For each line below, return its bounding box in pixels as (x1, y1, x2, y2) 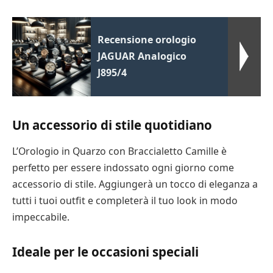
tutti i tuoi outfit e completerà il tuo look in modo (12, 194, 238, 208)
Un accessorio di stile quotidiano (12, 116, 212, 134)
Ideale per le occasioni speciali (12, 243, 199, 261)
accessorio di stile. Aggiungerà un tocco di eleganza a (12, 177, 258, 191)
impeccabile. (12, 210, 69, 224)
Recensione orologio (97, 32, 197, 46)
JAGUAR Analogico (97, 49, 187, 63)
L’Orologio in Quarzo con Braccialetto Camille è (12, 144, 227, 158)
